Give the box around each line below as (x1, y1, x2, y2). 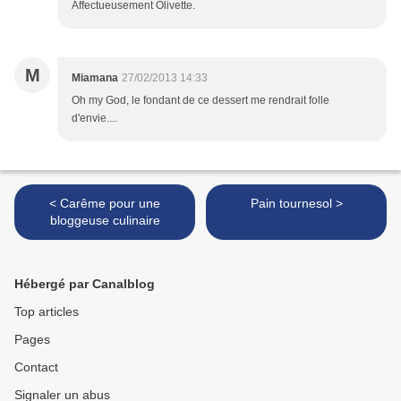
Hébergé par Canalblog (14, 277, 155, 292)
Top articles (14, 304, 79, 320)
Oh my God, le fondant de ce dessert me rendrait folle (72, 94, 329, 107)
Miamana (72, 72, 118, 85)
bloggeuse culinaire (49, 213, 160, 228)
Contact (14, 360, 58, 375)
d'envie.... (72, 112, 117, 125)
